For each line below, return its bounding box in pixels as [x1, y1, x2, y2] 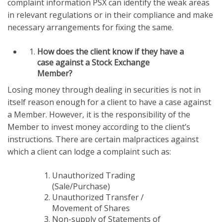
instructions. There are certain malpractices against [7, 133, 199, 145]
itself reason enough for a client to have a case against [7, 96, 211, 108]
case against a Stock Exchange [37, 56, 150, 68]
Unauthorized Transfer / [52, 191, 144, 203]
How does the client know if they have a [37, 46, 184, 57]
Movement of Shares [52, 202, 130, 214]
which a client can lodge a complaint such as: [7, 146, 171, 157]
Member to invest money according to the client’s [7, 121, 190, 132]
